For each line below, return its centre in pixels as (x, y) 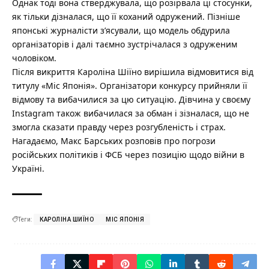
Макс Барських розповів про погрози (138, 141)
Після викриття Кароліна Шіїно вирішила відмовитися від (133, 71)
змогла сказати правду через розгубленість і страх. (119, 127)
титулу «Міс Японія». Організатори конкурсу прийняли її (130, 85)
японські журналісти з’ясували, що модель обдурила (121, 30)
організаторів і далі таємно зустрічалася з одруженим (125, 44)
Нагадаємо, (36, 141)
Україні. (28, 168)
